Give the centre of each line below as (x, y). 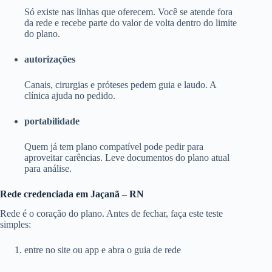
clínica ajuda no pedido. (70, 95)
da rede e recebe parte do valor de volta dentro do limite (131, 22)
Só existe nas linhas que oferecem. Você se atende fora (128, 12)
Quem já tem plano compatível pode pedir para (114, 146)
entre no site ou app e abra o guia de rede (103, 250)
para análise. (48, 168)
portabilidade (52, 121)
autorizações (50, 59)
